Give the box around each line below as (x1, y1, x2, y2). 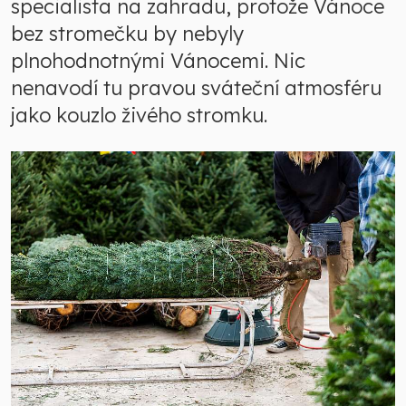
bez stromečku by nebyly (11, 21, 244, 46)
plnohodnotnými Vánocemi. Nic (11, 48, 305, 73)
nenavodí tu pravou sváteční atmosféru (11, 75, 382, 101)
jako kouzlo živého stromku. (11, 102, 267, 128)
